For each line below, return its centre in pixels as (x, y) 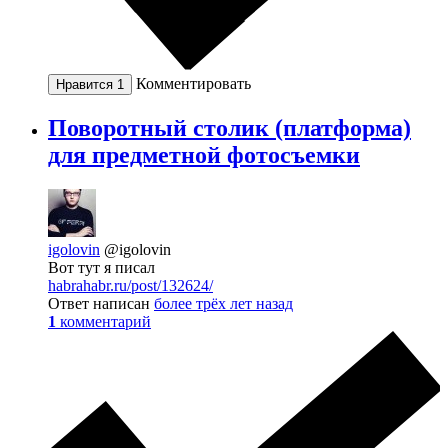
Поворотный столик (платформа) (229, 128)
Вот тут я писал (101, 268)
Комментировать (193, 84)
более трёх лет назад (223, 304)
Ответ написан (101, 304)
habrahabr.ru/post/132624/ (130, 286)
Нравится (86, 85)
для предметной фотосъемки (204, 155)
